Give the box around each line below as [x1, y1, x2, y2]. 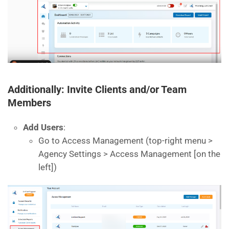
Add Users [23, 122, 63, 133]
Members [8, 97, 51, 109]
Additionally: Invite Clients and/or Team [8, 83, 187, 96]
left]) [38, 162, 57, 173]
